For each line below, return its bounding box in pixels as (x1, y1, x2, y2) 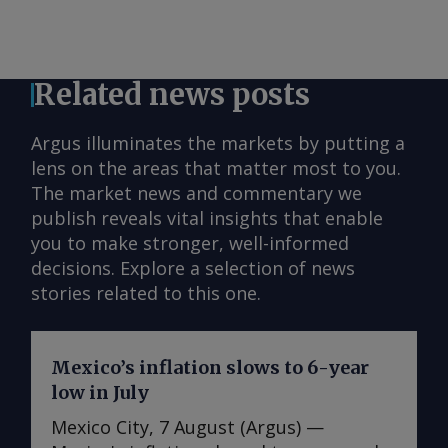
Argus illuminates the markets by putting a (31, 131, 405, 156)
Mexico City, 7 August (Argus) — (51, 415, 324, 440)
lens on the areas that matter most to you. (31, 156, 401, 181)
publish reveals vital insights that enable (31, 206, 383, 231)
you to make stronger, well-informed (31, 231, 349, 256)
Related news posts (34, 76, 310, 114)
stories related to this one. (31, 281, 261, 306)
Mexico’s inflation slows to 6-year (51, 356, 369, 380)
